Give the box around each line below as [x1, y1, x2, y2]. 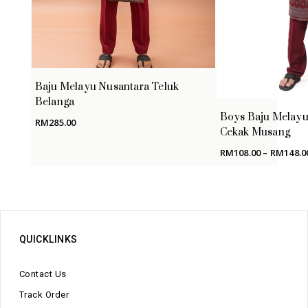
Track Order [19, 289, 69, 300]
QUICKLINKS [19, 233, 78, 245]
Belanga [34, 96, 75, 109]
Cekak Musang [219, 126, 290, 140]
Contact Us [19, 268, 67, 279]
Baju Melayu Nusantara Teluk [34, 80, 179, 94]
